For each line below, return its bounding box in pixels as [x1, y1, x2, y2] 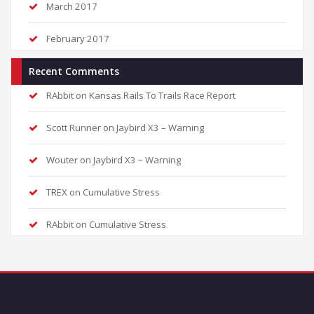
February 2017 [46, 32, 109, 45]
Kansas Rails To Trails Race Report [89, 89, 235, 102]
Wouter [46, 153, 78, 166]
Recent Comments [29, 64, 119, 78]
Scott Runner [46, 121, 101, 134]
